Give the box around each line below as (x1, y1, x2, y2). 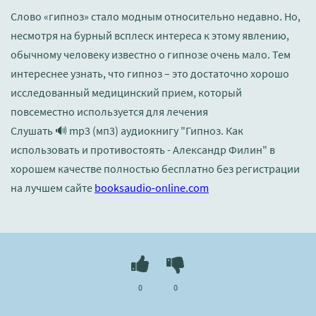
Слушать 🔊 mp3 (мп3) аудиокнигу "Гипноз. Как (11, 123, 243, 138)
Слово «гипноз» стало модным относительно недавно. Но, (11, 9, 300, 24)
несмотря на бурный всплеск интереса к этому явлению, (11, 28, 289, 43)
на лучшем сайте (11, 181, 95, 195)
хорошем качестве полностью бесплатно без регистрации (11, 162, 300, 176)
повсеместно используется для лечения (11, 104, 208, 119)
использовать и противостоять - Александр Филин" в (11, 142, 275, 157)
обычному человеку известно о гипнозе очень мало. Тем (11, 47, 291, 62)
